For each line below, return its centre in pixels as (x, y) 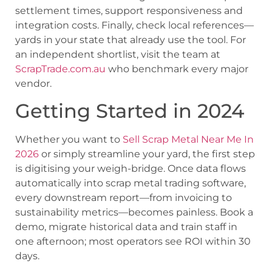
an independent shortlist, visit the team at (118, 54)
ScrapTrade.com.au (60, 69)
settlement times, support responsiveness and (129, 10)
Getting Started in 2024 (130, 111)
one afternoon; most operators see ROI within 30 (133, 242)
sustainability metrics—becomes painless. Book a (134, 212)
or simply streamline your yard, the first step (147, 154)
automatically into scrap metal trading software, (131, 183)
